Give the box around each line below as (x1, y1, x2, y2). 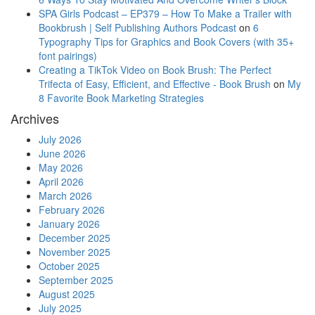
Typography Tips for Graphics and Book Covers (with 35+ (39, 34, 294, 49)
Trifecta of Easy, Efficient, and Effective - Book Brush (39, 77, 271, 91)
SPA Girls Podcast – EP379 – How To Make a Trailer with (39, 6, 292, 21)
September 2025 (39, 273, 113, 288)
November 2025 (39, 245, 110, 259)
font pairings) (39, 49, 97, 63)
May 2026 (39, 160, 83, 175)
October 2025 (39, 259, 100, 274)
